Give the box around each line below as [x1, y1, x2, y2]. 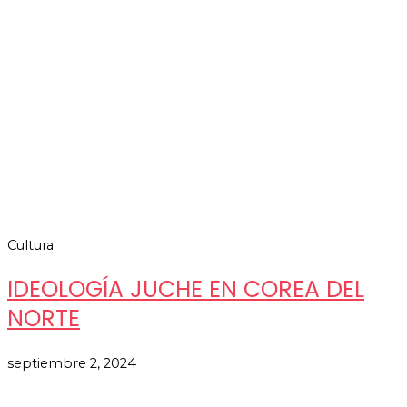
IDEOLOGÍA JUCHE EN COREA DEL [7, 273, 364, 306]
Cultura [7, 237, 54, 254]
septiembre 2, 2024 [7, 354, 136, 372]
